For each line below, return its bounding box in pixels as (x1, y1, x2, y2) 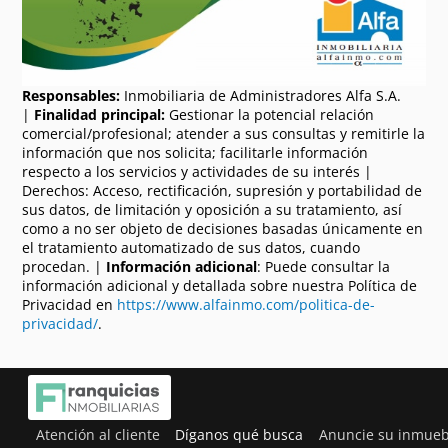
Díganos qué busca (175, 424, 304, 444)
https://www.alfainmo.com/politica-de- (117, 294, 376, 314)
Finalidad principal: (34, 104, 166, 124)
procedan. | (22, 256, 107, 276)
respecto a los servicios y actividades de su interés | (22, 161, 373, 181)
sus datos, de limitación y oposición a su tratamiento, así (22, 199, 403, 219)
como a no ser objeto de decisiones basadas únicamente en (22, 218, 424, 238)
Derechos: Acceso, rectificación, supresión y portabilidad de (22, 180, 423, 200)
